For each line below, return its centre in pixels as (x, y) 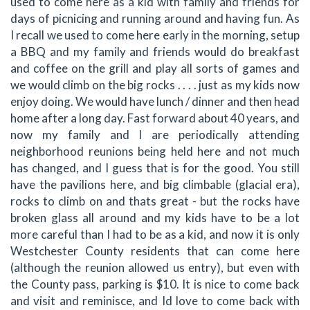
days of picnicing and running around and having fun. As (155, 19)
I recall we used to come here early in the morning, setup (155, 35)
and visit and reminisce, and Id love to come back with (155, 301)
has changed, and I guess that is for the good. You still (155, 168)
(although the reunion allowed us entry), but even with (155, 268)
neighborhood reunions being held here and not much (155, 152)
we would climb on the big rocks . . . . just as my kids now (155, 85)
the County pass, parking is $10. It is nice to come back (155, 284)
